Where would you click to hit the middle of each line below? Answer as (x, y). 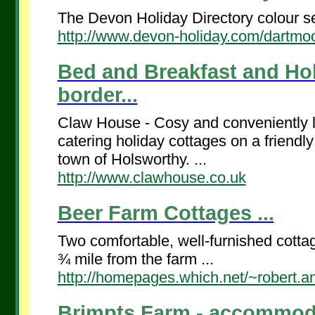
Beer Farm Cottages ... (166, 213)
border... (97, 95)
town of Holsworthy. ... (132, 159)
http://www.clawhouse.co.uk (152, 178)
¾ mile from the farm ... (135, 259)
